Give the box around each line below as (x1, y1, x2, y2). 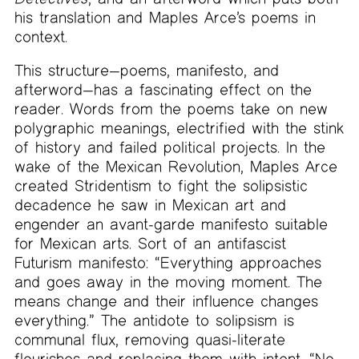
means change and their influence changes (14, 291, 318, 310)
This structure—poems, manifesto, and (14, 60, 279, 79)
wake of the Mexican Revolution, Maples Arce (14, 156, 337, 175)
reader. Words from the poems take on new (14, 99, 328, 118)
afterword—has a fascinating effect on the (14, 79, 312, 99)
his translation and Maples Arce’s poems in (14, 7, 316, 26)
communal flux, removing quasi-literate (14, 329, 285, 349)
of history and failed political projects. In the (14, 137, 325, 156)
